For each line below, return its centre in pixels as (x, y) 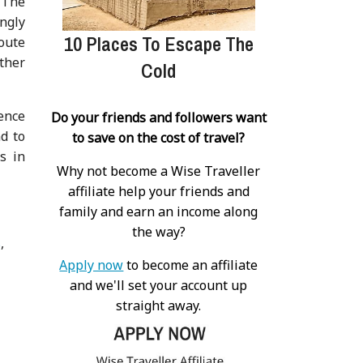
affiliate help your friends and (158, 191)
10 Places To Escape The (158, 43)
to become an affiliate (191, 265)
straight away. (159, 305)
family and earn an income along (159, 211)
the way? (158, 231)
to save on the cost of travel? (159, 137)
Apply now (92, 265)
